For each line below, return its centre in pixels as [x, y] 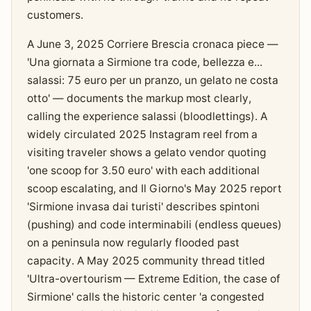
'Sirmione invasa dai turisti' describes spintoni [143, 207]
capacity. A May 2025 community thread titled [146, 261]
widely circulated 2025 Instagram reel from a [142, 135]
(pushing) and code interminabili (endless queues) [154, 225]
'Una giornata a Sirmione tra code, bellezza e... [144, 62]
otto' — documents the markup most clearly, [139, 99]
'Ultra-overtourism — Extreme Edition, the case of [153, 279]
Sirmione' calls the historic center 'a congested [145, 297]
